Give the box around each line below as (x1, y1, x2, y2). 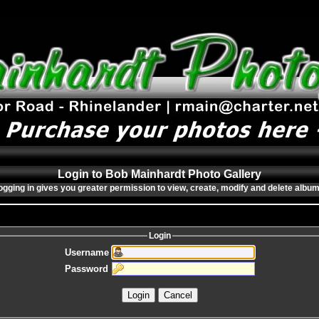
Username (64, 247, 109, 258)
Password (64, 263, 108, 275)
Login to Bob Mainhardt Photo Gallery (58, 168, 261, 180)
